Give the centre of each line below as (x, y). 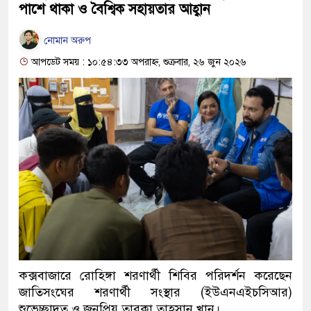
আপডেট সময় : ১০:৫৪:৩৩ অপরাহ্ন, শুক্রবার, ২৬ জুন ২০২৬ (137, 62)
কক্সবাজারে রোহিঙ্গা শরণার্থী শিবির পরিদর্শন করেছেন (155, 275)
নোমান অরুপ (66, 40)
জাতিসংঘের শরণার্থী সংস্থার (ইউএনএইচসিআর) (155, 292)
